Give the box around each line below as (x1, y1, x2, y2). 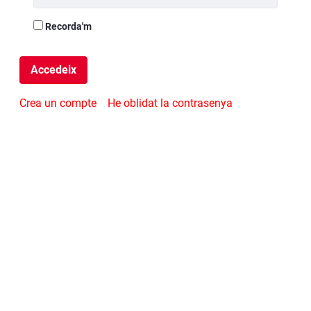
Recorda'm (45, 21, 92, 33)
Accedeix (31, 63, 76, 77)
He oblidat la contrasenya (108, 96, 233, 110)
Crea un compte (19, 96, 96, 110)
